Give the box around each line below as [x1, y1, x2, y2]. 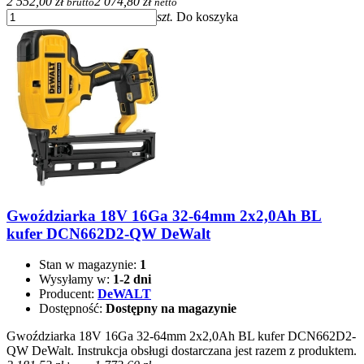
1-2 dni [113, 272, 151, 287]
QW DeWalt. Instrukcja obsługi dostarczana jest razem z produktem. [6, 344, 357, 358]
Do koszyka [176, 9, 238, 24]
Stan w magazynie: [39, 258, 140, 272]
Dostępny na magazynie [106, 301, 236, 316]
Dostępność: [39, 301, 106, 316]
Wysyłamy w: [39, 272, 113, 287]
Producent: [39, 287, 97, 301]
